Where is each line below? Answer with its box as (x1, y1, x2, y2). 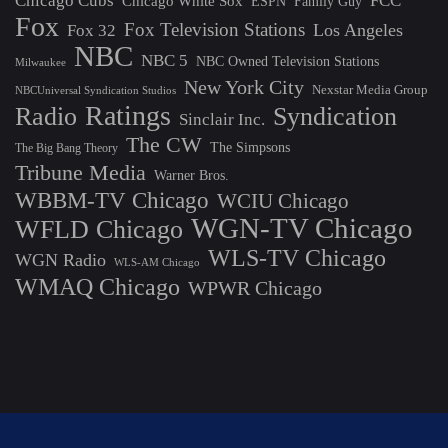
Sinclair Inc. (179, 110, 265, 129)
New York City (184, 76, 304, 98)
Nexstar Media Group (312, 82, 428, 97)
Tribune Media (15, 161, 146, 185)
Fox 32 (67, 21, 116, 40)
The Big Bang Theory (15, 141, 118, 155)
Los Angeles (313, 20, 403, 40)
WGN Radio (15, 250, 106, 270)
